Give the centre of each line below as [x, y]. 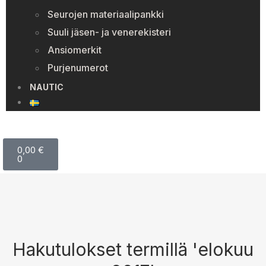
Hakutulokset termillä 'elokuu [133, 249]
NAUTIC [47, 87]
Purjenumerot [78, 68]
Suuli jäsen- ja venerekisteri [109, 32]
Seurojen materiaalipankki [106, 14]
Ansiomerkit [75, 50]
